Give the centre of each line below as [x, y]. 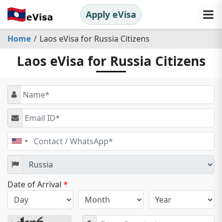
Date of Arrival [35, 184]
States [28, 150]
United [29, 142]
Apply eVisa [111, 14]
